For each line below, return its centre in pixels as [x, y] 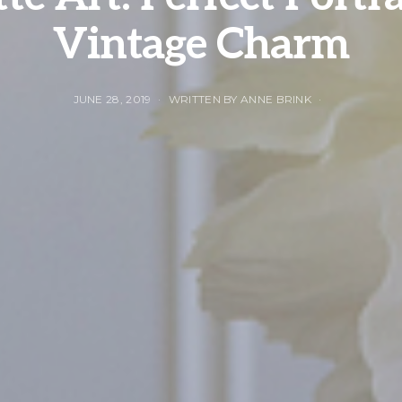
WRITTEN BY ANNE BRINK [240, 99]
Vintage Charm [201, 45]
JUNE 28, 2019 [112, 99]
